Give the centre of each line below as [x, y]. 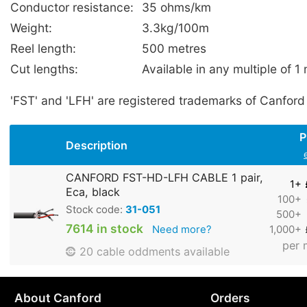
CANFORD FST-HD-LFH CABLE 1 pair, [164, 178]
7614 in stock [105, 229]
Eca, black [93, 192]
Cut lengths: [44, 69]
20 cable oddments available [155, 252]
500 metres [174, 49]
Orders [230, 298]
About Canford [58, 298]
